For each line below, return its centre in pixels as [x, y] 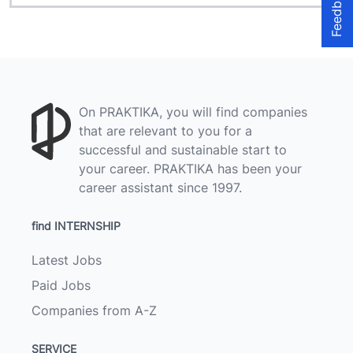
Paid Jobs [61, 285]
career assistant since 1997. [160, 188]
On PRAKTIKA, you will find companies [193, 112]
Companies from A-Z [94, 310]
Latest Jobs [67, 260]
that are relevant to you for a [165, 131]
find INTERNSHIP [76, 226]
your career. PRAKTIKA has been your [190, 169]
